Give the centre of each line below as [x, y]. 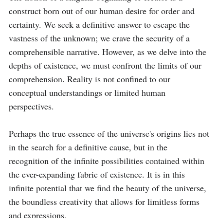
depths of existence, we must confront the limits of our [105, 65]
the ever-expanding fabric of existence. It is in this [97, 174]
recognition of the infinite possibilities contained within [107, 161]
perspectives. [31, 106]
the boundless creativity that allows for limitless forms [104, 201]
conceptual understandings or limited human [87, 92]
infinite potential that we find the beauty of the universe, [108, 188]
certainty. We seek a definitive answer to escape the [99, 24]
